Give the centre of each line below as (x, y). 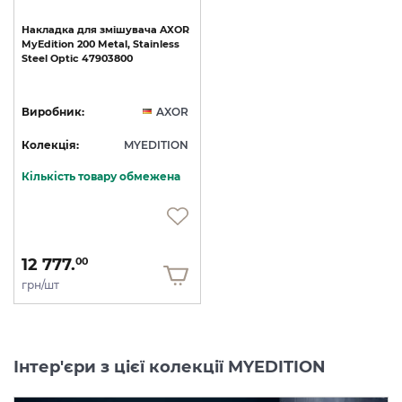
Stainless (156, 44)
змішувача (128, 30)
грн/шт (40, 285)
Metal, (114, 44)
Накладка (48, 30)
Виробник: (53, 112)
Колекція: (50, 145)
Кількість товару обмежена (101, 177)
